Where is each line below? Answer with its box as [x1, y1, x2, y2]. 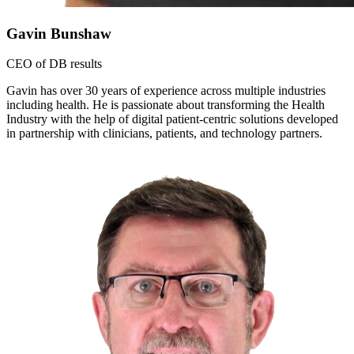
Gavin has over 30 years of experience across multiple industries [6, 84, 326, 98]
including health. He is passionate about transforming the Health [6, 98, 325, 112]
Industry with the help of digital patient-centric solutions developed [6, 112, 338, 126]
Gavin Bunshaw [6, 24, 111, 42]
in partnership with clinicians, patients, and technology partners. [6, 126, 322, 141]
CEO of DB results [6, 57, 102, 71]
